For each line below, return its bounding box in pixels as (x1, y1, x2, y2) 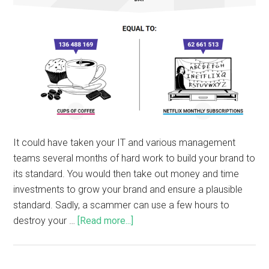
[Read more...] (77, 214, 134, 226)
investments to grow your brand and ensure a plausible (13, 183, 243, 195)
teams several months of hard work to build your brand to (13, 152, 256, 164)
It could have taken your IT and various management (13, 136, 236, 148)
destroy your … (13, 214, 78, 226)
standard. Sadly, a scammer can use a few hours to (13, 199, 230, 211)
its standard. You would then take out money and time (13, 168, 240, 180)
